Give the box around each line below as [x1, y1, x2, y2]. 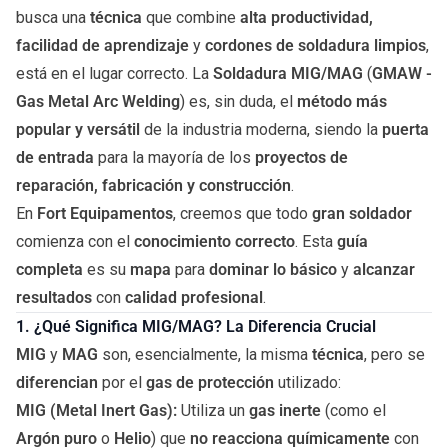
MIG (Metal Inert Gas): [16, 401, 177, 420]
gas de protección [146, 373, 274, 392]
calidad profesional [125, 288, 263, 307]
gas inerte [249, 401, 321, 420]
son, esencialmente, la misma [98, 345, 312, 364]
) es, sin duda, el [180, 92, 297, 111]
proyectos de [255, 148, 348, 167]
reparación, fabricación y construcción [16, 176, 291, 195]
